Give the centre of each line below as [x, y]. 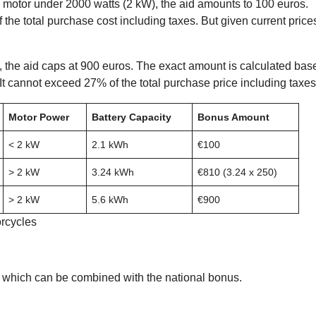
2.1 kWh [110, 144]
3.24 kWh [113, 172]
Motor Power [39, 117]
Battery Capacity [132, 117]
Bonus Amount [233, 117]
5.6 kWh [110, 199]
